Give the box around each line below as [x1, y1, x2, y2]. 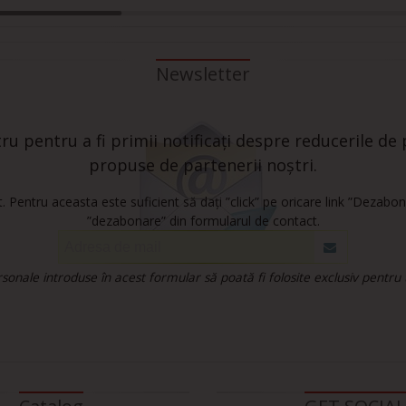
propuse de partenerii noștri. [89, 154, 317, 177]
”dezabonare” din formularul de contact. [86, 212, 320, 230]
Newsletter [156, 62, 250, 87]
